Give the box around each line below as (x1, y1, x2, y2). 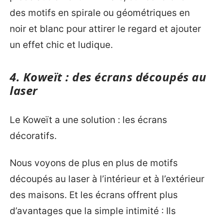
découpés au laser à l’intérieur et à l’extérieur (10, 173, 204, 185)
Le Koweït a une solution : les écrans (10, 114, 167, 126)
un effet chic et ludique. (10, 39, 113, 50)
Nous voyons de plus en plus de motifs (10, 157, 178, 169)
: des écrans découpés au (62, 68, 206, 85)
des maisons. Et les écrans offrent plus (10, 189, 178, 201)
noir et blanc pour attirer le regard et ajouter (10, 23, 201, 34)
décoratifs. (10, 130, 57, 142)
